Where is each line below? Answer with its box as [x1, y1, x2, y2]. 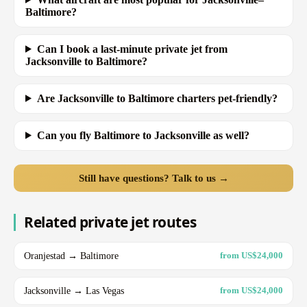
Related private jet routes [24, 212, 197, 232]
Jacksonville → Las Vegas [24, 284, 124, 296]
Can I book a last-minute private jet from [36, 42, 228, 55]
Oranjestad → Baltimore [24, 249, 119, 261]
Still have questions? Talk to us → [78, 171, 229, 184]
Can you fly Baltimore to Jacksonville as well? [36, 129, 249, 141]
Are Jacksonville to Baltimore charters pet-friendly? [36, 92, 278, 104]
